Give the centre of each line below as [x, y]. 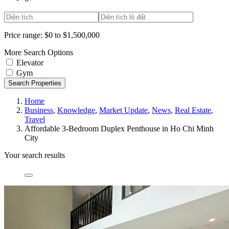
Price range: [23, 35]
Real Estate [193, 110]
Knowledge [76, 110]
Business [39, 110]
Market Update [123, 110]
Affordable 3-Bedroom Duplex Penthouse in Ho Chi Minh [119, 128]
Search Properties [35, 83]
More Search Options [39, 52]
